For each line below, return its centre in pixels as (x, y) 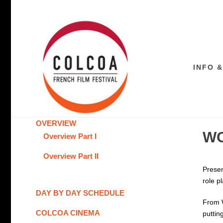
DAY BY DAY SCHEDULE (80, 193)
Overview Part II (71, 156)
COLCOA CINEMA (68, 213)
